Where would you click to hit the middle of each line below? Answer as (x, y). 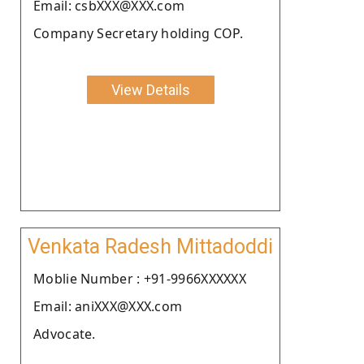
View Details (150, 89)
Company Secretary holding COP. (138, 33)
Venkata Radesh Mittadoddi (150, 246)
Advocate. (65, 334)
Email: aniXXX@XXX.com (108, 306)
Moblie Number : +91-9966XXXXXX (140, 278)
